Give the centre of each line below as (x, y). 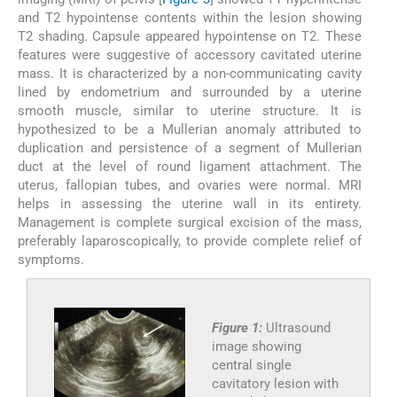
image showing (256, 346)
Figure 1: (238, 327)
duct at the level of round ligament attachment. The (190, 166)
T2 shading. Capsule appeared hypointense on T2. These (190, 36)
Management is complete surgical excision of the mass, (190, 222)
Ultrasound (298, 327)
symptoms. (51, 259)
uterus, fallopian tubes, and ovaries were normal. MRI (190, 185)
